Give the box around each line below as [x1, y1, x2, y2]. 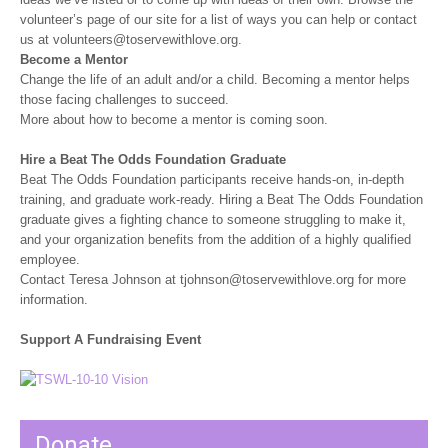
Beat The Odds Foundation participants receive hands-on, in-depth [20, 172, 404, 187]
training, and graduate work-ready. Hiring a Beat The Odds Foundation [20, 192, 423, 207]
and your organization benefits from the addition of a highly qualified [20, 232, 411, 247]
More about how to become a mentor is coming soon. [20, 112, 328, 127]
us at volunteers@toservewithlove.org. [20, 32, 242, 47]
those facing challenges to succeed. [20, 92, 229, 107]
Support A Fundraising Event [20, 332, 201, 347]
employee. [20, 252, 80, 267]
